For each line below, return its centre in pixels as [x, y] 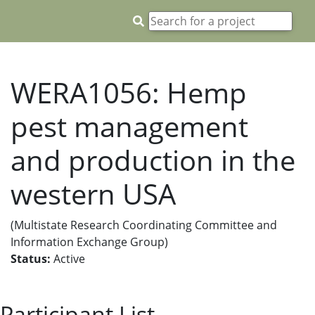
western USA [93, 194]
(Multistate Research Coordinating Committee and [144, 225]
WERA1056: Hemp [129, 92]
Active [68, 259]
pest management [129, 126]
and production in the [153, 160]
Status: [31, 259]
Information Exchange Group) [89, 242]
